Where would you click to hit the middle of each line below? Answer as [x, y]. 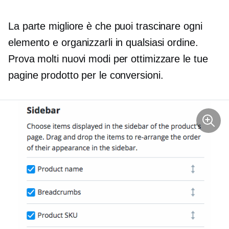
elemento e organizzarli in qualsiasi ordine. [103, 43]
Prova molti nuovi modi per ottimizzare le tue [108, 59]
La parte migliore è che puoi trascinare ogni [105, 26]
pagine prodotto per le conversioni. [86, 75]
